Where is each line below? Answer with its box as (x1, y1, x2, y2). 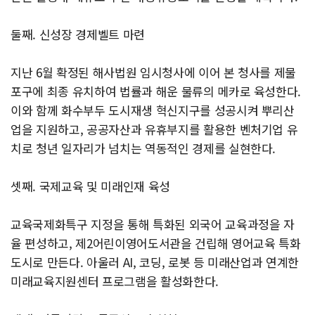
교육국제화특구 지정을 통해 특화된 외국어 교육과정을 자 (11, 215, 295, 233)
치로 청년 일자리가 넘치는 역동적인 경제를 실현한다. (11, 139, 276, 157)
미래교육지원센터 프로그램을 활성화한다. (11, 272, 219, 290)
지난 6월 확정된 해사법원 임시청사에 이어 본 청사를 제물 (11, 63, 297, 82)
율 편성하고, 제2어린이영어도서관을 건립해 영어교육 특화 (11, 234, 301, 252)
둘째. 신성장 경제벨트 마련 (11, 25, 145, 44)
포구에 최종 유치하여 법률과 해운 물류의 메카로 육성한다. (11, 82, 302, 101)
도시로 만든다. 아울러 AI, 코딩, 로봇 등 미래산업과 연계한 (11, 253, 300, 271)
